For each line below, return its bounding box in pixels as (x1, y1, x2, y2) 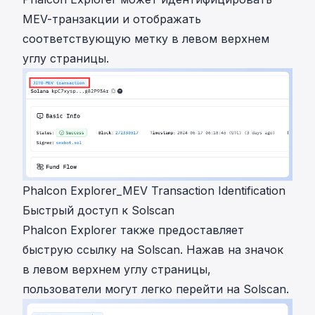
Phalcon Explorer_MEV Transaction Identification (22, 184, 285, 198)
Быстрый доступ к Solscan (22, 203, 174, 218)
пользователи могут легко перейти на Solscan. (22, 282, 289, 297)
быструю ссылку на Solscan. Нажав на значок (22, 243, 283, 257)
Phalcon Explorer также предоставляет (22, 223, 244, 238)
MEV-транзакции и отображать (22, 12, 201, 27)
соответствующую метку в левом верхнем (22, 32, 269, 46)
